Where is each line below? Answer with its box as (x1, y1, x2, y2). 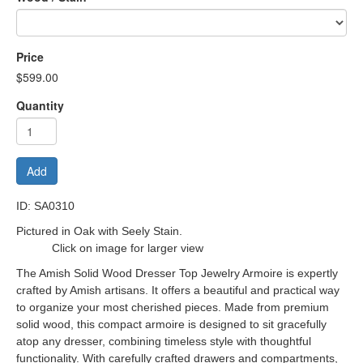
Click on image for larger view (16, 241, 203, 254)
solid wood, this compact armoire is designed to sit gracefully (16, 318, 327, 331)
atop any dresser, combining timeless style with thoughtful (16, 335, 311, 348)
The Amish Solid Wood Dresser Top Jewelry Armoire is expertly (16, 267, 338, 280)
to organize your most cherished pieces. (16, 301, 224, 314)
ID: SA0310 (16, 199, 75, 212)
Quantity (16, 97, 64, 113)
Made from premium (224, 301, 329, 314)
